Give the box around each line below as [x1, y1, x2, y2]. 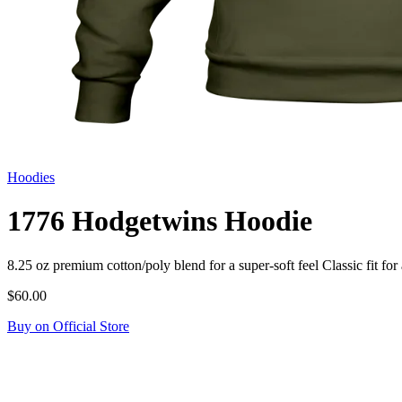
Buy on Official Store [7, 318, 129, 334]
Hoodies [7, 170, 55, 185]
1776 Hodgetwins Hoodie [7, 205, 312, 238]
